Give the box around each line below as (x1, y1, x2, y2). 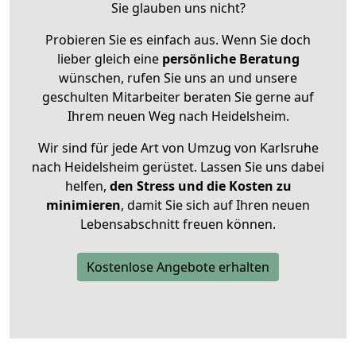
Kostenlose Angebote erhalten (87, 258, 269, 277)
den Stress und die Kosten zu (106, 177, 292, 195)
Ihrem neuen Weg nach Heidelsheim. (67, 107, 289, 126)
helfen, (64, 177, 106, 195)
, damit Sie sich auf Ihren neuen (121, 196, 310, 215)
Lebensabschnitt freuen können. (80, 215, 276, 234)
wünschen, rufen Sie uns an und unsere (59, 69, 297, 87)
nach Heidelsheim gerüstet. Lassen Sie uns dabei (32, 158, 324, 176)
